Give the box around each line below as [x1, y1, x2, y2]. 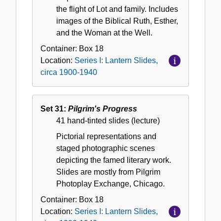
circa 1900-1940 [40, 68, 97, 77]
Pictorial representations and [56, 132, 156, 141]
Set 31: [40, 105, 68, 113]
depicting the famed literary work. [56, 156, 171, 165]
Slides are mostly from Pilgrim [56, 168, 160, 177]
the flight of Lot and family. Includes [56, 5, 178, 14]
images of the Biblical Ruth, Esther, [56, 17, 178, 26]
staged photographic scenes [56, 144, 155, 153]
